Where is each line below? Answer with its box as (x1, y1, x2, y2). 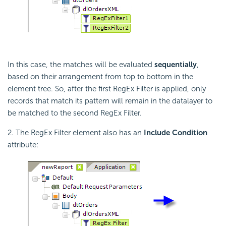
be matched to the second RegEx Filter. (8, 108, 142, 118)
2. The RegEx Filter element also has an (8, 128, 144, 138)
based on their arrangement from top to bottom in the (8, 72, 193, 82)
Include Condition (144, 128, 207, 138)
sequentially (154, 60, 197, 70)
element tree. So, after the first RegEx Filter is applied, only (8, 84, 206, 94)
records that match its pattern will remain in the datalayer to (8, 96, 212, 106)
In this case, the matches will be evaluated (8, 60, 154, 70)
